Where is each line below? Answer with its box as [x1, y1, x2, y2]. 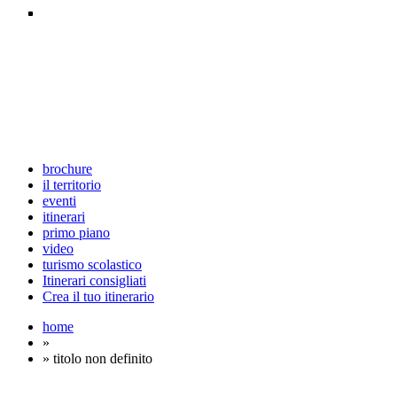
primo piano [43, 225, 110, 240]
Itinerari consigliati [43, 273, 146, 288]
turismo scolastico [43, 257, 142, 272]
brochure [43, 161, 92, 176]
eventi [43, 193, 76, 208]
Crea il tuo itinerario [43, 289, 154, 304]
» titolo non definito [43, 351, 152, 366]
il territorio [43, 177, 101, 192]
